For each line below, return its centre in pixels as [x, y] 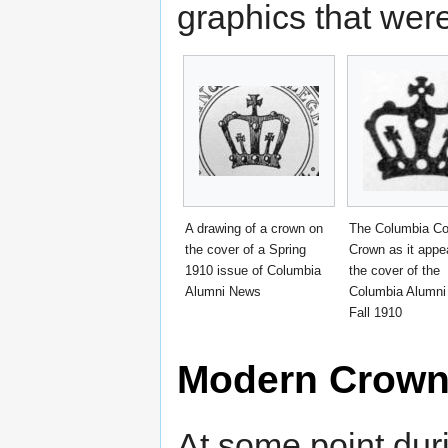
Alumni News [223, 291]
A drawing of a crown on [254, 228]
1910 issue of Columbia [253, 270]
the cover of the [394, 270]
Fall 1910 [375, 312]
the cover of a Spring [245, 249]
